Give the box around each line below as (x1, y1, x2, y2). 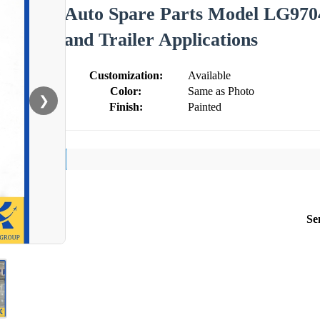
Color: (110, 84, 141, 97)
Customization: (89, 69, 163, 81)
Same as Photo (188, 84, 254, 97)
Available (188, 69, 231, 81)
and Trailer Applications (64, 29, 258, 50)
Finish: (109, 100, 143, 113)
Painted (188, 100, 221, 113)
